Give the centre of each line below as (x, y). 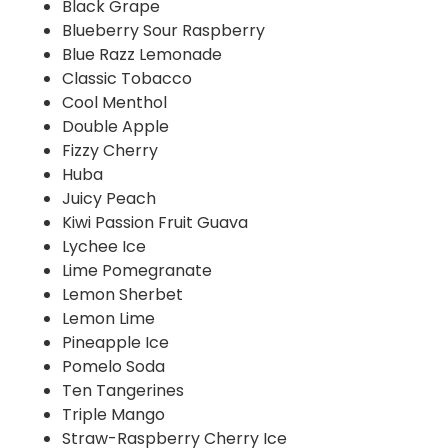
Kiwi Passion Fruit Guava (155, 223)
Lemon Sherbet (122, 295)
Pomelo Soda (113, 367)
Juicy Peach (109, 199)
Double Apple (115, 127)
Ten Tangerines (123, 391)
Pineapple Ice (115, 343)
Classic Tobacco (127, 79)
